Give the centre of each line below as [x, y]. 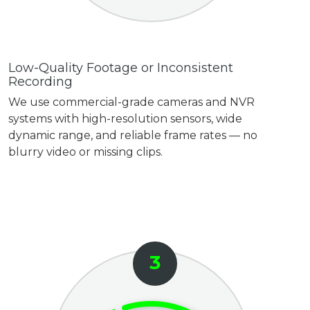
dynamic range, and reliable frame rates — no [133, 135]
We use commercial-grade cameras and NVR [132, 102]
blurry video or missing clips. [86, 152]
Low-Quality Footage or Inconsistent [121, 67]
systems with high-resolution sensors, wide [126, 118]
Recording [41, 81]
